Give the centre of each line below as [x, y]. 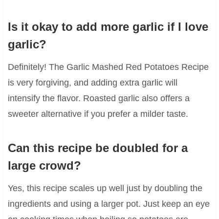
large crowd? [44, 165]
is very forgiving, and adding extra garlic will [92, 82]
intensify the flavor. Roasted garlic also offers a [99, 98]
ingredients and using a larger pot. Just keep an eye [109, 204]
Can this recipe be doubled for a [98, 148]
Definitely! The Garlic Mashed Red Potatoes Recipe [108, 67]
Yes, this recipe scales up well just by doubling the [105, 188]
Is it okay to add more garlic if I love [108, 26]
